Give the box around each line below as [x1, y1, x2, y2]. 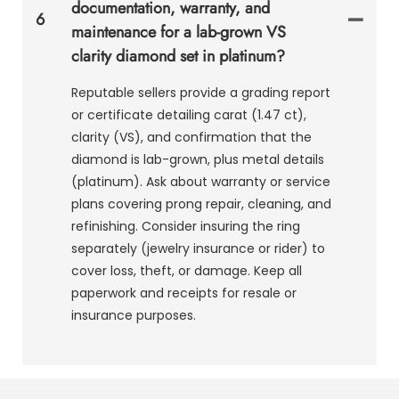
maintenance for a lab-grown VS [71, 20, 286, 44]
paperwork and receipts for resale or [71, 283, 297, 302]
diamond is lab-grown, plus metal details [71, 150, 324, 168]
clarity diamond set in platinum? [71, 44, 285, 68]
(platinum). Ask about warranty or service [71, 172, 330, 191]
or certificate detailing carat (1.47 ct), [71, 105, 306, 124]
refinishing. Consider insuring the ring [71, 216, 300, 235]
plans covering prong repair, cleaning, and [71, 194, 331, 213]
